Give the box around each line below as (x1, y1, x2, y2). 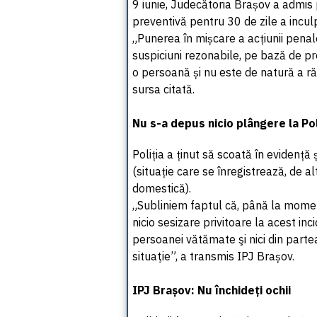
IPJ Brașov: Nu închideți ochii (132, 283, 291, 297)
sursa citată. (132, 82, 195, 96)
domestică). (132, 181, 191, 195)
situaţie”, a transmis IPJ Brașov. (132, 249, 297, 263)
